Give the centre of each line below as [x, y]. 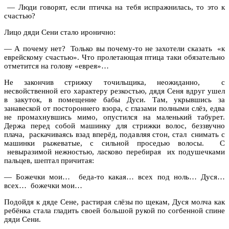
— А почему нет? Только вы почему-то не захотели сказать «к [114, 48]
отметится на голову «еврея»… [56, 66]
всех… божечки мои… [43, 185]
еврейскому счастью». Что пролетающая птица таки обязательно [114, 57]
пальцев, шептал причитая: [49, 160]
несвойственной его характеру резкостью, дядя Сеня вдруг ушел [114, 91]
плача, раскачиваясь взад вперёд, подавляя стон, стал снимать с [114, 134]
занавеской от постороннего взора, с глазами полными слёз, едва [114, 108]
